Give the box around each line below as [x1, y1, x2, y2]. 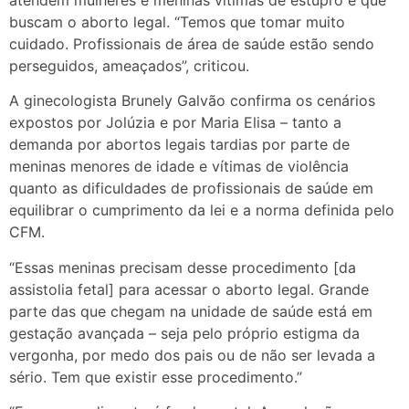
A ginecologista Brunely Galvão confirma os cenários [9, 91, 375, 110]
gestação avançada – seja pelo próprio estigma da [9, 323, 360, 342]
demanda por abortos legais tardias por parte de [9, 135, 350, 154]
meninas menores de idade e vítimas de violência [9, 157, 349, 176]
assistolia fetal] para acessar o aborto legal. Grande [9, 279, 369, 299]
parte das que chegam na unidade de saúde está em [9, 301, 372, 320]
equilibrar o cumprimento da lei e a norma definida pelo [9, 201, 394, 220]
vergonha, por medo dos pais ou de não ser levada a [9, 345, 375, 364]
